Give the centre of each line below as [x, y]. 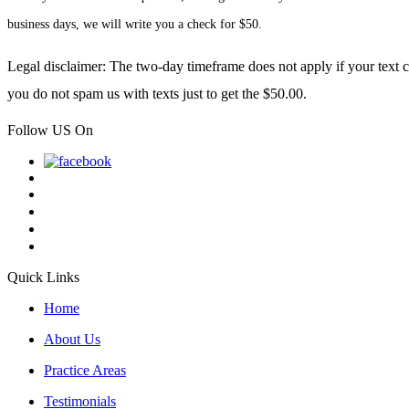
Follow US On [50, 131]
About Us [72, 340]
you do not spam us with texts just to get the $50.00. [157, 94]
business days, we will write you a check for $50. [135, 25]
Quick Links [43, 278]
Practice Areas [85, 371]
